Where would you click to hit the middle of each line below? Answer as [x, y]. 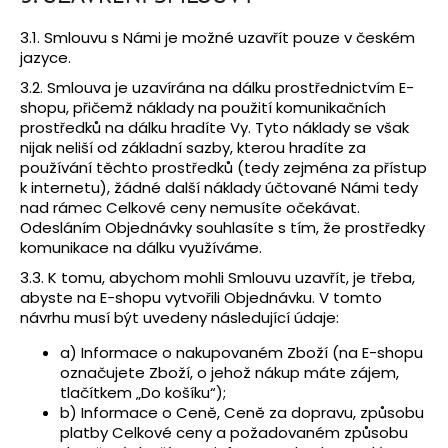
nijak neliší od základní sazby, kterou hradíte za [193, 147]
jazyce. [45, 57]
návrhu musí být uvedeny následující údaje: [179, 317]
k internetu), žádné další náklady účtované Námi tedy [219, 187]
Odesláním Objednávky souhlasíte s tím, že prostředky [222, 227]
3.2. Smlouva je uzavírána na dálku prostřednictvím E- [217, 87]
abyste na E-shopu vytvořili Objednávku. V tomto [201, 297]
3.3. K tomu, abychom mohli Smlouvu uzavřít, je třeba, [217, 277]
